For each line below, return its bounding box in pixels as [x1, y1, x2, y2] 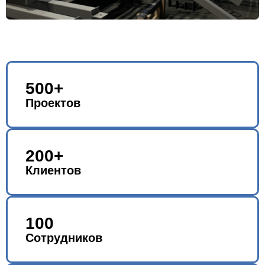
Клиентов [25, 163, 81, 177]
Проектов [25, 96, 80, 109]
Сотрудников [25, 231, 102, 244]
